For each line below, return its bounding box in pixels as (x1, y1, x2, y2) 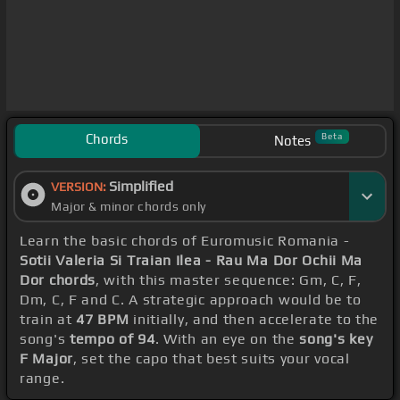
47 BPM (76, 311, 129, 329)
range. (20, 370, 65, 387)
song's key (299, 330, 373, 348)
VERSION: (51, 179, 109, 195)
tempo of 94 (69, 330, 155, 348)
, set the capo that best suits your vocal (72, 350, 350, 368)
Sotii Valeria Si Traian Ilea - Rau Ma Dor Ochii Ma (20, 252, 363, 270)
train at (20, 311, 77, 329)
